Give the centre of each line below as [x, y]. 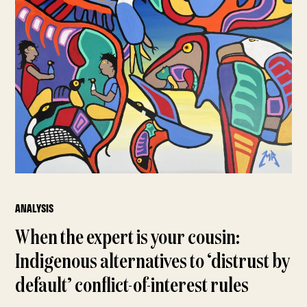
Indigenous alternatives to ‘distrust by [153, 263]
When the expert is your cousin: [128, 239]
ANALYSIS [35, 209]
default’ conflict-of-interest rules [132, 287]
